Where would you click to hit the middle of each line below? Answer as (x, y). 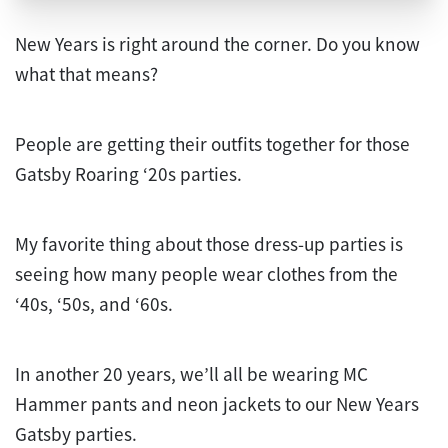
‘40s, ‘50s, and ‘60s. (94, 304)
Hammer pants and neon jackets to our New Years (217, 404)
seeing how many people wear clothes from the (206, 274)
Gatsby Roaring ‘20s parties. (128, 174)
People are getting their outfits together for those (212, 144)
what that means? (86, 74)
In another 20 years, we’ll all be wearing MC (191, 374)
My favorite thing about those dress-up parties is (209, 244)
